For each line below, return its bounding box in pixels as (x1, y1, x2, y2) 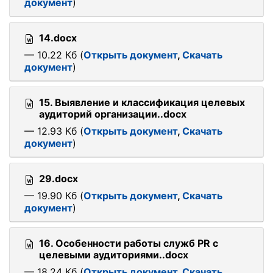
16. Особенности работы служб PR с (39, 237, 218, 249)
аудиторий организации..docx (39, 108, 186, 120)
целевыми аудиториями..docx (39, 249, 188, 261)
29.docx (39, 172, 78, 185)
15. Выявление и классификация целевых (39, 96, 245, 108)
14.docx (39, 32, 77, 44)
